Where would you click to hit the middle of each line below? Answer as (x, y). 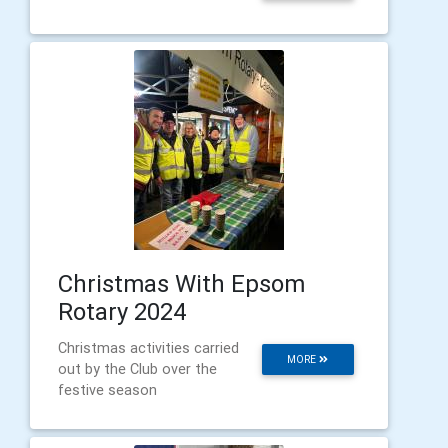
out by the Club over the (137, 368)
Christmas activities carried (148, 347)
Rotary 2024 (122, 311)
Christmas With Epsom (181, 283)
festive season (107, 389)
